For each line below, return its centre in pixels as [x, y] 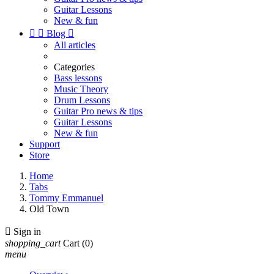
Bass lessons [78, 78]
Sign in [27, 231]
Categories [74, 67]
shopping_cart [33, 243]
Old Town [49, 209]
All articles [75, 45]
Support [45, 144]
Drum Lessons [82, 100]
